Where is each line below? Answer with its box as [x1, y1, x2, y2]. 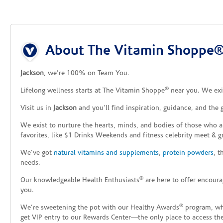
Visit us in [20, 105, 53, 112]
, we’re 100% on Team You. [44, 70, 129, 78]
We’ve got [20, 149, 54, 157]
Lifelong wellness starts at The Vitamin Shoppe [20, 87, 165, 95]
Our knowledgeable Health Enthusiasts [20, 177, 139, 185]
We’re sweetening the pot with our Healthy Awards [20, 204, 179, 212]
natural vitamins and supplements [54, 149, 159, 157]
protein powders [163, 149, 214, 157]
